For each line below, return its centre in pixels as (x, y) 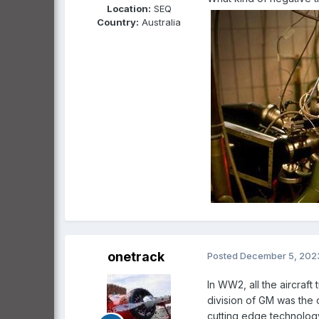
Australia (160, 22)
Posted (224, 256)
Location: (129, 8)
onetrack (136, 257)
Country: (118, 22)
